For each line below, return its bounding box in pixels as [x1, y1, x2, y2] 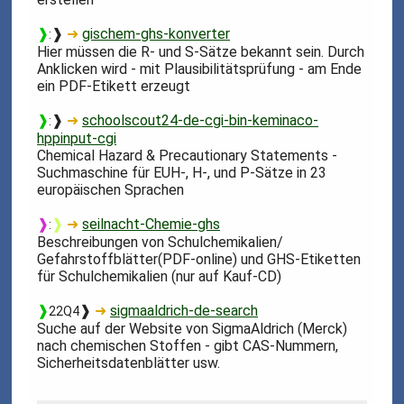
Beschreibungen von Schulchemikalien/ [37, 233, 284, 251]
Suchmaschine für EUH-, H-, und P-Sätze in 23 [37, 163, 327, 181]
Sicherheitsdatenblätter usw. [37, 353, 221, 372]
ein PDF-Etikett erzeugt [37, 77, 191, 95]
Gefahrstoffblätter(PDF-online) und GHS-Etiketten [37, 250, 362, 268]
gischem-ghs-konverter [82, 24, 231, 42]
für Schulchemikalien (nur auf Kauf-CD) [37, 267, 282, 285]
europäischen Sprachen [37, 180, 185, 198]
